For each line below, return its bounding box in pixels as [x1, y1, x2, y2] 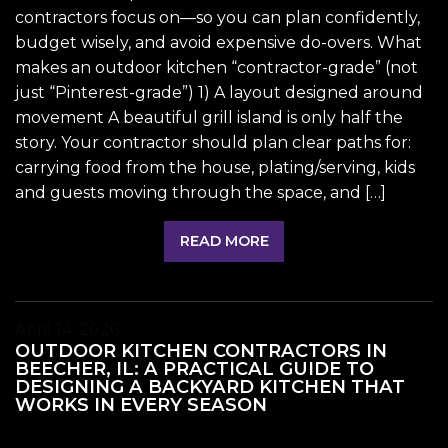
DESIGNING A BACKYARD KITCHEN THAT [15, 374, 405, 398]
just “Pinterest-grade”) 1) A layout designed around [15, 83, 423, 103]
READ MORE [179, 232, 269, 251]
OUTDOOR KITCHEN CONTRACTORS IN [15, 338, 387, 362]
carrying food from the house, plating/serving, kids [15, 158, 415, 178]
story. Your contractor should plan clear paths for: [15, 133, 411, 153]
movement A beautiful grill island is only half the [15, 108, 403, 128]
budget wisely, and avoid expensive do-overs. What [15, 33, 422, 53]
